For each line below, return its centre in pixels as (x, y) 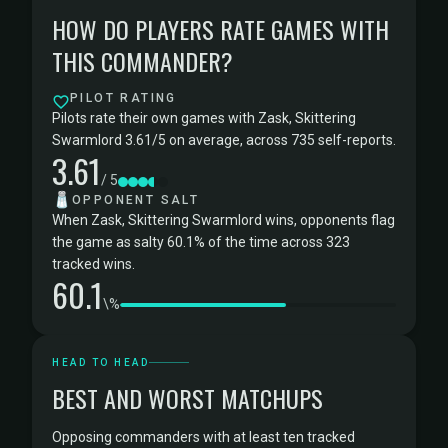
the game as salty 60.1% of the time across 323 (201, 242)
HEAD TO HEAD (100, 362)
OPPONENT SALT (136, 200)
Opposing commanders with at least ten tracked (203, 437)
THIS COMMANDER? (142, 61)
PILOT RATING (123, 98)
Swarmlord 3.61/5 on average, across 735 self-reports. (224, 140)
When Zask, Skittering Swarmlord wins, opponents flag (223, 220)
